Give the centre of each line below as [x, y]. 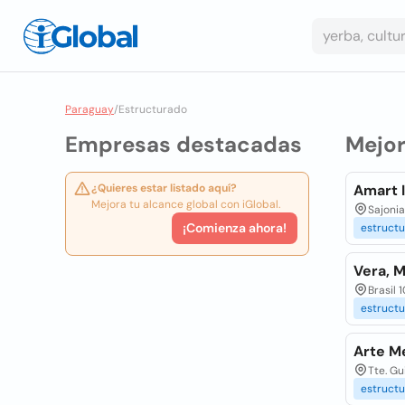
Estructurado [153, 109]
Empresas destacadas [184, 144]
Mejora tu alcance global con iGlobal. [186, 204]
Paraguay [89, 109]
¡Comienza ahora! [234, 228]
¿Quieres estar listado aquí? [164, 188]
